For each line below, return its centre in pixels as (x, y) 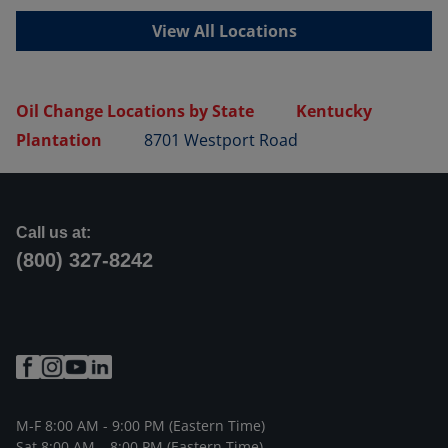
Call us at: (53, 232)
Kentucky (334, 110)
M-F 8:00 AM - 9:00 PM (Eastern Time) (140, 425)
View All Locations (224, 30)
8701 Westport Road (221, 140)
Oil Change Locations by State (135, 110)
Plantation (59, 139)
